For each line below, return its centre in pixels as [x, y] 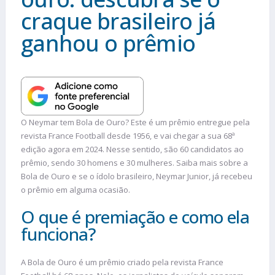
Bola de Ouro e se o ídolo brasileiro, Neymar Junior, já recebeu [137, 176]
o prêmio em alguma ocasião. [76, 189]
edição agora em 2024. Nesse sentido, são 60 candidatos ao [132, 149]
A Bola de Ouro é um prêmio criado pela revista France [122, 262]
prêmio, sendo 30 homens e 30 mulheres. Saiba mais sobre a [134, 162]
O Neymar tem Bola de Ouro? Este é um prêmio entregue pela [135, 122]
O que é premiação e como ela [135, 217]
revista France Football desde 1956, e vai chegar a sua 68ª [128, 135]
